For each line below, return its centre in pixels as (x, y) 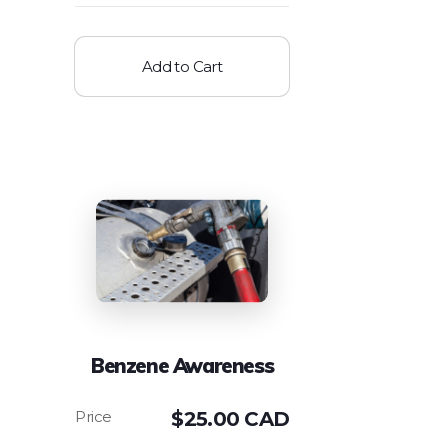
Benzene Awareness (182, 365)
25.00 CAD (236, 418)
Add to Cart (182, 66)
